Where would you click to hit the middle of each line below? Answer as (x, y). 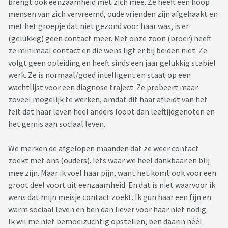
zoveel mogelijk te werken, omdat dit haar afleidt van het (108, 99)
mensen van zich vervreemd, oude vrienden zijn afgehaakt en (113, 14)
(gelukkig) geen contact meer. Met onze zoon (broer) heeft (110, 38)
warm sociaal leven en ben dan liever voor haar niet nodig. (108, 209)
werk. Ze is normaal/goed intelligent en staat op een (99, 75)
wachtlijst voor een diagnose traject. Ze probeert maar (103, 87)
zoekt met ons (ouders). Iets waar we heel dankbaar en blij (109, 161)
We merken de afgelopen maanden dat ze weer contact (104, 148)
